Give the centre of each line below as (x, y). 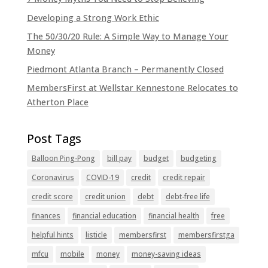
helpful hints (52, 235)
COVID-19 (102, 178)
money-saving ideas (166, 254)
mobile (72, 254)
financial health (173, 216)
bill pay (119, 159)
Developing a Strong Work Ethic (93, 17)
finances (46, 216)
